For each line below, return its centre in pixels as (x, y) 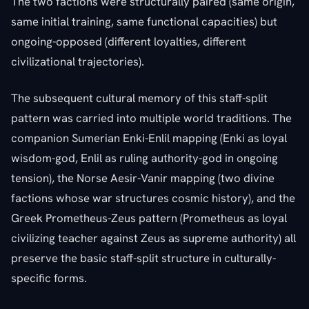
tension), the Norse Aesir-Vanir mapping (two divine (143, 178)
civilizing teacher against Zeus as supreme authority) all (153, 238)
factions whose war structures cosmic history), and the (153, 198)
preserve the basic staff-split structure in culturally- (143, 258)
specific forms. (49, 278)
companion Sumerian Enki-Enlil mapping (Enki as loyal (149, 138)
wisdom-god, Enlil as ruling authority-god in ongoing (144, 158)
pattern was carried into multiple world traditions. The (151, 118)
